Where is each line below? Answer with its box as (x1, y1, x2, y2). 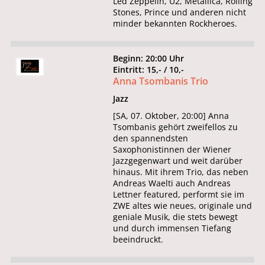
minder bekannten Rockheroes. (113, 18, 238, 30)
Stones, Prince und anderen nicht (113, 7, 247, 18)
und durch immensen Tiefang (113, 222, 232, 234)
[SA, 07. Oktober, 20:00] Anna (113, 110, 230, 122)
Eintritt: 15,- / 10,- (113, 64, 189, 76)
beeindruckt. (113, 234, 164, 245)
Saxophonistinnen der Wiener (113, 144, 232, 156)
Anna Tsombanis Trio (113, 75, 209, 88)
